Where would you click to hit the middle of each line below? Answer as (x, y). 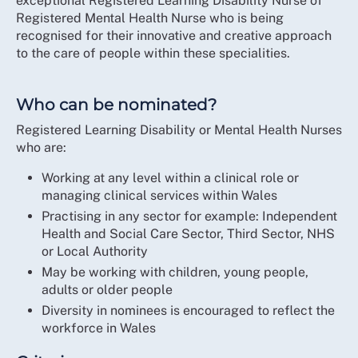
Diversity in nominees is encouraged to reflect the (188, 310)
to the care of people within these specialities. (153, 53)
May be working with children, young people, (175, 272)
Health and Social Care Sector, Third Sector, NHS (188, 234)
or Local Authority (95, 251)
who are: (41, 147)
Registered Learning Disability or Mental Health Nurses (179, 130)
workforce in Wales (99, 328)
